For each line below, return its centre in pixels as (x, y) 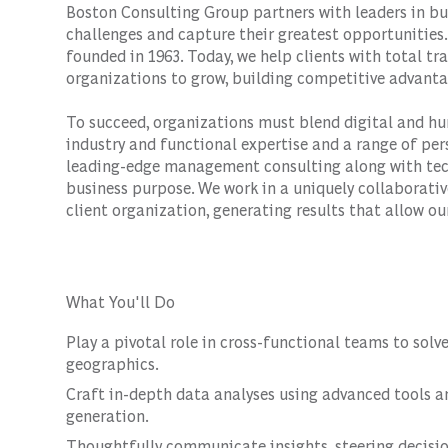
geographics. (112, 363)
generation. (107, 415)
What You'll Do (120, 301)
